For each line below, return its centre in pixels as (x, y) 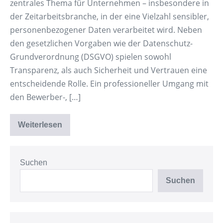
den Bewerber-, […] (45, 97)
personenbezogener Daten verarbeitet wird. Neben (106, 30)
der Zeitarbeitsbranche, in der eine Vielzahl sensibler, (110, 16)
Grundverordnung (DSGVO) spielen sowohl (91, 57)
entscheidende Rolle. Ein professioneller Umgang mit (109, 84)
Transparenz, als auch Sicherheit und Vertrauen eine (109, 70)
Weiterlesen (40, 125)
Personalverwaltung (77, 152)
